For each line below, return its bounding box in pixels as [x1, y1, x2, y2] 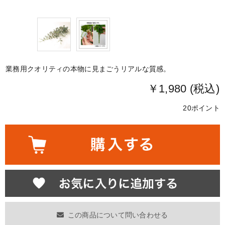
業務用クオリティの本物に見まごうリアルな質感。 [6, 64, 171, 73]
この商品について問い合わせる [67, 210, 168, 219]
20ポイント [183, 104, 220, 113]
